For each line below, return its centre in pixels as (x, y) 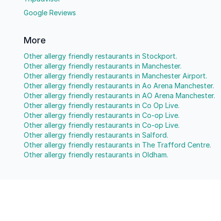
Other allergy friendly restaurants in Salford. (96, 135)
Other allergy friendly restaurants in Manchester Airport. (115, 76)
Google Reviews (50, 13)
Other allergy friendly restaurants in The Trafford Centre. (117, 145)
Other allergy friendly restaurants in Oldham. (96, 155)
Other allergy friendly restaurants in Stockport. (100, 56)
